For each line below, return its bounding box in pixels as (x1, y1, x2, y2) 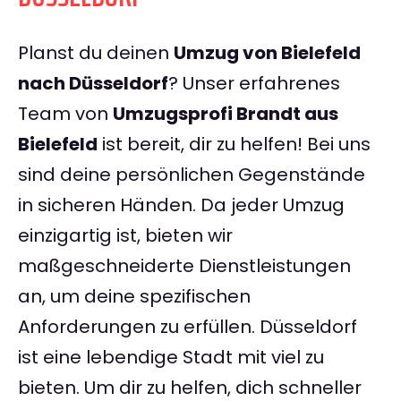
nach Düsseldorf (18, 71, 168, 97)
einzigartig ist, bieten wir (18, 223, 233, 249)
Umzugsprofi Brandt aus (113, 101, 338, 127)
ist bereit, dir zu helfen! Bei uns (98, 132, 371, 158)
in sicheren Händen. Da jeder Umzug (18, 192, 345, 218)
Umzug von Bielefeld (174, 40, 361, 66)
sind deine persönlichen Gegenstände (18, 162, 365, 188)
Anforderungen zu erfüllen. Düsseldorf (18, 314, 357, 340)
